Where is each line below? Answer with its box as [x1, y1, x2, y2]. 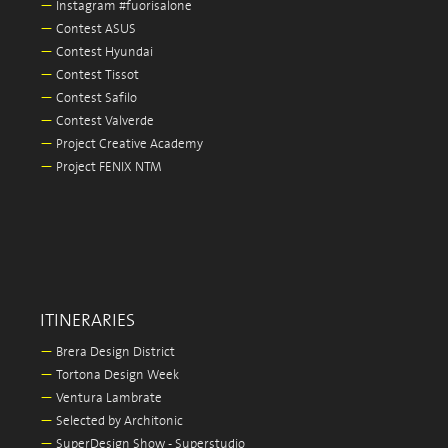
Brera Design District [53, 345, 175, 360]
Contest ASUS [53, 22, 136, 37]
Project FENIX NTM [53, 160, 162, 175]
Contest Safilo [53, 91, 137, 106]
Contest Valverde [53, 114, 154, 129]
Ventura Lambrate [53, 391, 162, 406]
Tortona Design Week [53, 368, 179, 383]
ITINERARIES [40, 311, 135, 331]
